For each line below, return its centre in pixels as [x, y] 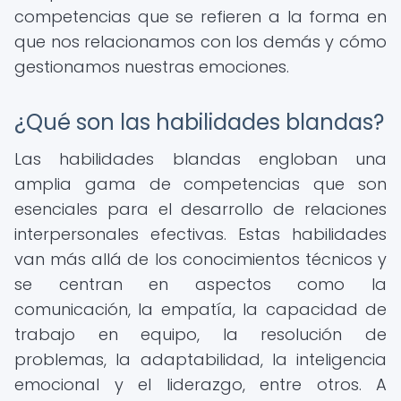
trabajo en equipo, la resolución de [200, 334]
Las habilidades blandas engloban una [200, 159]
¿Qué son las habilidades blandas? [199, 122]
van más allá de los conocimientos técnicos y [200, 259]
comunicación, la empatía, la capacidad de [200, 309]
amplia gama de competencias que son [200, 184]
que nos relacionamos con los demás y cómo [200, 42]
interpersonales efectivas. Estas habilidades [200, 234]
